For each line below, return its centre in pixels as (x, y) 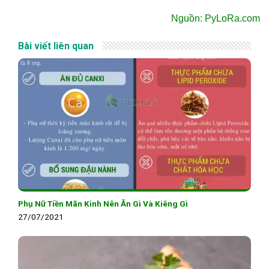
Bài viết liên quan (56, 46)
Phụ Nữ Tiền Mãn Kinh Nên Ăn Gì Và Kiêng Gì (103, 204)
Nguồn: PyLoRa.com (216, 18)
